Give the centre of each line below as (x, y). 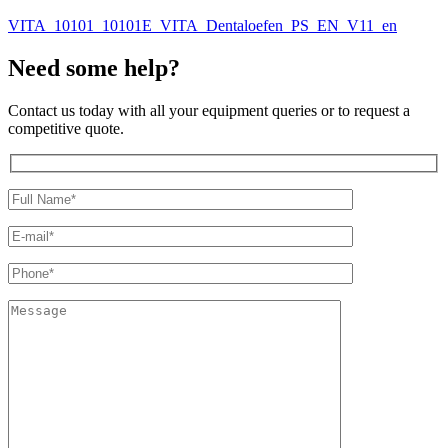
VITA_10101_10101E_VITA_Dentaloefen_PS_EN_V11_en (202, 25)
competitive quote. (66, 128)
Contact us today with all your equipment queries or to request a (209, 110)
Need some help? (94, 67)
